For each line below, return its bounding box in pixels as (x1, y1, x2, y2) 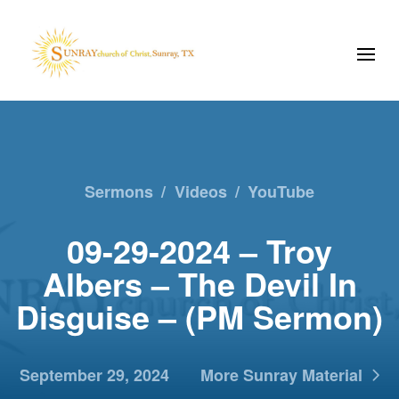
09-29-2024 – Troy (67, 226, 332, 273)
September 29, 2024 (19, 362, 169, 387)
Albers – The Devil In (42, 259, 357, 306)
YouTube (247, 179, 314, 203)
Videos (174, 179, 227, 203)
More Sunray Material (199, 362, 362, 387)
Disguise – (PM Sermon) (16, 292, 383, 339)
